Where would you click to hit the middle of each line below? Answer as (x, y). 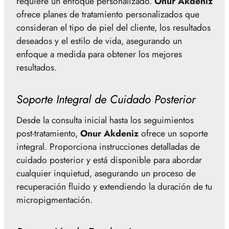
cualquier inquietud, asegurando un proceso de (106, 174)
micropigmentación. (54, 200)
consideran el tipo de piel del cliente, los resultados (113, 27)
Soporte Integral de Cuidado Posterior (106, 99)
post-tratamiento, (48, 134)
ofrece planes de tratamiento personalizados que (108, 14)
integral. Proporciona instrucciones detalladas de (108, 147)
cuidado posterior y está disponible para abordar (109, 160)
